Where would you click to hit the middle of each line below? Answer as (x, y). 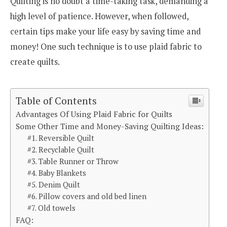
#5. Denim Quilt (54, 185)
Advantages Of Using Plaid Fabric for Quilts (94, 114)
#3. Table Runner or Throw (73, 162)
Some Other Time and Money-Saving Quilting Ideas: (110, 126)
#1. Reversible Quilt (61, 138)
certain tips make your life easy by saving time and (105, 31)
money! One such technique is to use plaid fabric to (106, 46)
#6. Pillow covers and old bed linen (87, 197)
